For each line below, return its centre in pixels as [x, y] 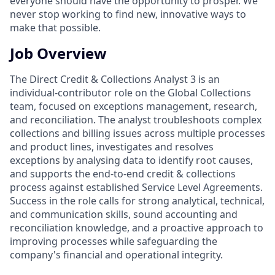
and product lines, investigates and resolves [112, 146]
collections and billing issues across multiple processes [137, 133]
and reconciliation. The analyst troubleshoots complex [136, 119]
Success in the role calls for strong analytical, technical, [137, 200]
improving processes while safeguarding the [114, 241]
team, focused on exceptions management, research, [134, 106]
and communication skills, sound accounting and [124, 214]
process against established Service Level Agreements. [136, 187]
